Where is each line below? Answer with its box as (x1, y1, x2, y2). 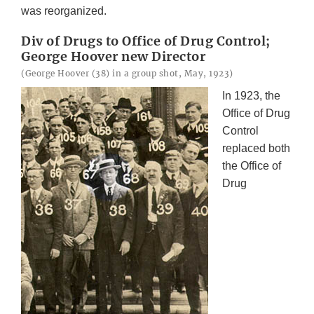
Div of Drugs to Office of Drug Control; (21, 32, 271, 49)
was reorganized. (21, 4, 107, 17)
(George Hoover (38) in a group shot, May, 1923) (21, 67, 233, 78)
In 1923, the (222, 89, 280, 102)
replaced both (222, 142, 290, 154)
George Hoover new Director (21, 48, 205, 64)
